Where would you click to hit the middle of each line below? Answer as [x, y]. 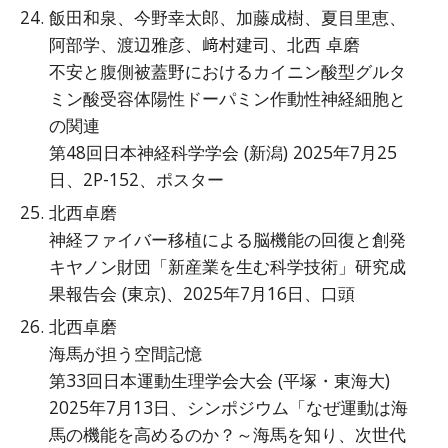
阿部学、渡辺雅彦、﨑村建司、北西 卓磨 [205, 44]
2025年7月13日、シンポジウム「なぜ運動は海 [229, 407]
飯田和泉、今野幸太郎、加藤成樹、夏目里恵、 [228, 17]
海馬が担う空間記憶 [126, 353]
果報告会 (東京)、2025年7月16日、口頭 [202, 293]
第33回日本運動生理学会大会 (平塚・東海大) [220, 380]
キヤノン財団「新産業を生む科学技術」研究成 [228, 266]
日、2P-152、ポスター [137, 179]
